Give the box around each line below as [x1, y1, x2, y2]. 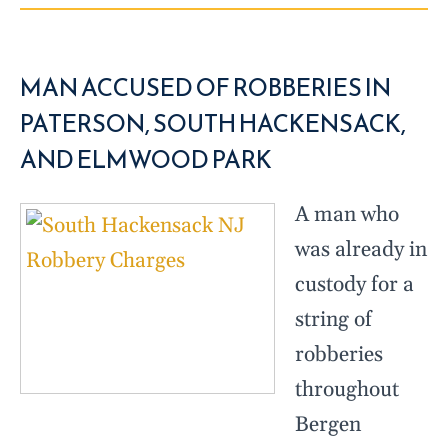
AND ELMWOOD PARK [20, 142, 272, 179]
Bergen [295, 412, 361, 439]
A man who [295, 202, 399, 229]
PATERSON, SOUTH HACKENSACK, [20, 106, 406, 143]
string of [295, 307, 372, 334]
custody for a [295, 272, 414, 299]
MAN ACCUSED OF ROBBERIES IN [20, 70, 391, 107]
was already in [295, 237, 427, 264]
